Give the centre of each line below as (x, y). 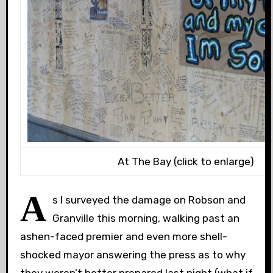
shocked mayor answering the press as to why (133, 255)
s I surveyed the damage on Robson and (149, 200)
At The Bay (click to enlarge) (186, 161)
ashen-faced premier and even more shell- (123, 236)
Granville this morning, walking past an (146, 218)
